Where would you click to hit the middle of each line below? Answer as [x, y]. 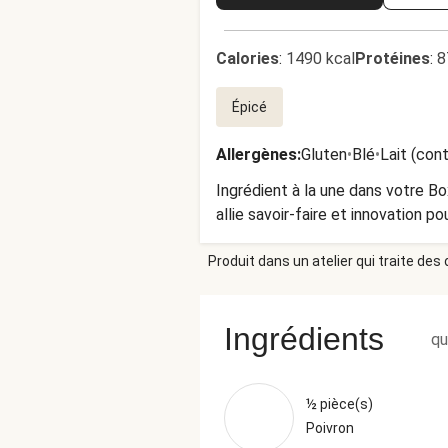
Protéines [392, 58]
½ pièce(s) [339, 404]
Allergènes [256, 154]
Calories [247, 58]
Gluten [324, 154]
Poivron [330, 428]
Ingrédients [304, 339]
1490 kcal [320, 58]
